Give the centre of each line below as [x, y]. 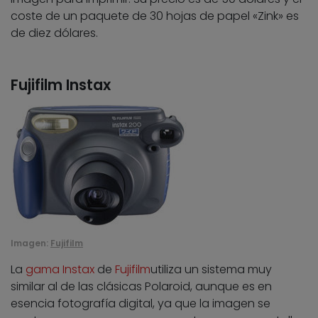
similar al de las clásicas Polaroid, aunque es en [141, 287]
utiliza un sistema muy [211, 270]
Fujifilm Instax [61, 85]
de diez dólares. [54, 33]
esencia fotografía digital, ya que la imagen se [141, 304]
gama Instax [60, 270]
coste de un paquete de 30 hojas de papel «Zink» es [155, 16]
